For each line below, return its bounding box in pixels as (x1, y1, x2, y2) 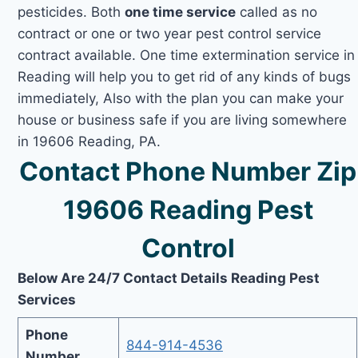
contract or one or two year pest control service (18, 25, 322, 42)
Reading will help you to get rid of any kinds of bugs (18, 68, 352, 85)
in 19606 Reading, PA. (18, 133, 161, 149)
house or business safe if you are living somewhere (18, 111, 348, 128)
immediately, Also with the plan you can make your (18, 89, 344, 106)
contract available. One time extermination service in (18, 46, 356, 63)
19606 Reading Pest (62, 193, 313, 225)
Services (18, 291, 77, 308)
